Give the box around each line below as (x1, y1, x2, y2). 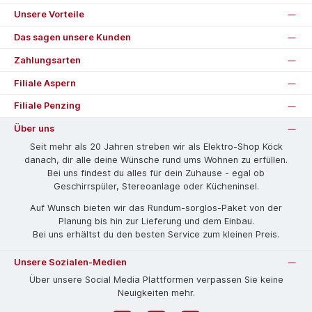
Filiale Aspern (14, 77, 76, 88)
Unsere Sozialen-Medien (14, 256, 127, 267)
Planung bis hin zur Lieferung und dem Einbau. (58, 216, 254, 227)
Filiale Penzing (14, 100, 81, 111)
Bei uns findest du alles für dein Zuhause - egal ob (47, 167, 265, 178)
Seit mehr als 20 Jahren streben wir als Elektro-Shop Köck (29, 141, 283, 152)
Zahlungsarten (14, 54, 81, 65)
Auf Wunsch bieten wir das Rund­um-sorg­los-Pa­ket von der (30, 203, 282, 214)
